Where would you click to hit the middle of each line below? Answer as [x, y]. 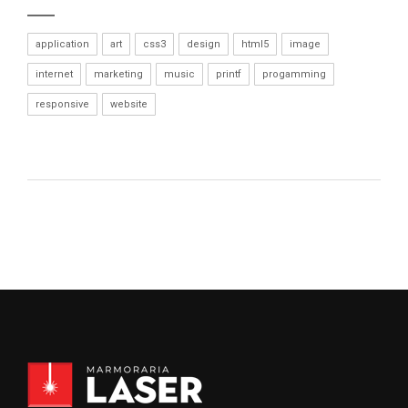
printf [229, 74]
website [129, 104]
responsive [62, 104]
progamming [294, 74]
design [204, 44]
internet [54, 74]
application [62, 44]
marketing [118, 74]
